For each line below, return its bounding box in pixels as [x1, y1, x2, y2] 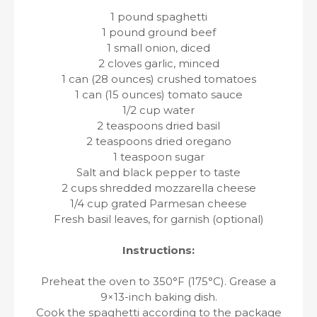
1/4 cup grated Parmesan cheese [70, 197, 247, 210]
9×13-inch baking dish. [100, 290, 217, 304]
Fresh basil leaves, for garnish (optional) [53, 212, 264, 226]
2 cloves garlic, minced [98, 57, 219, 70]
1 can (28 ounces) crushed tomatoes [61, 72, 256, 86]
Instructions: [122, 243, 195, 257]
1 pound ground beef [101, 25, 216, 39]
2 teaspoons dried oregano [86, 134, 231, 148]
